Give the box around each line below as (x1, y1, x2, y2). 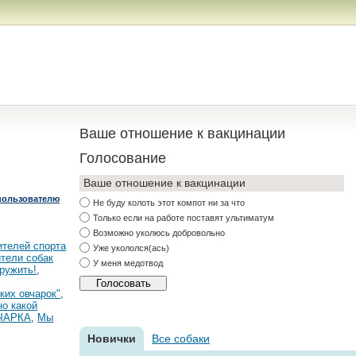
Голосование (79, 150, 167, 166)
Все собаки (152, 332, 211, 345)
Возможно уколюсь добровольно (93, 228, 226, 238)
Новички (87, 332, 137, 345)
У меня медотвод (93, 258, 164, 268)
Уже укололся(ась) (93, 243, 170, 253)
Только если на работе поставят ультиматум (93, 213, 275, 222)
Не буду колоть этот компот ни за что (93, 198, 246, 207)
